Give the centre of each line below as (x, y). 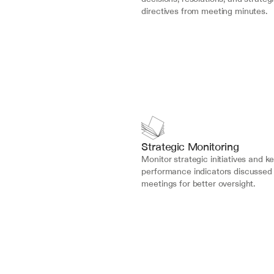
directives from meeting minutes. (204, 11)
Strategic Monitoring (190, 146)
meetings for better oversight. (198, 183)
